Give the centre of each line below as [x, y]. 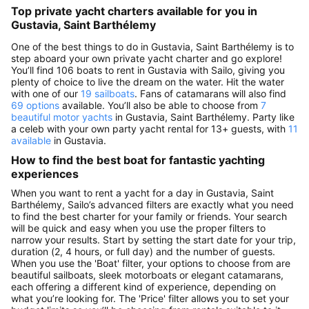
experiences [45, 173]
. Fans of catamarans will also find [210, 93]
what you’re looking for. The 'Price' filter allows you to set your [150, 299]
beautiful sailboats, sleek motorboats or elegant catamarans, [147, 275]
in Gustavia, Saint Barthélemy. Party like [203, 117]
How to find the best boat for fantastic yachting [138, 160]
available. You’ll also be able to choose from [160, 105]
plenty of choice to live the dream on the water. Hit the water [148, 81]
